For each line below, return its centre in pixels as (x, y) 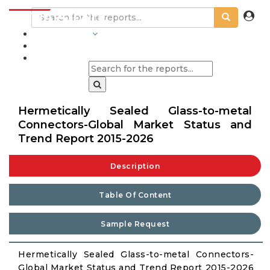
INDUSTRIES (61, 34)
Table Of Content (135, 195)
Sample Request (135, 224)
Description (135, 166)
